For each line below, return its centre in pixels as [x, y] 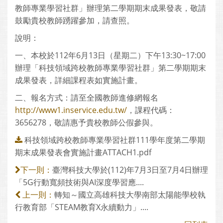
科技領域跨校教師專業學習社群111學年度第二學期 [115, 140]
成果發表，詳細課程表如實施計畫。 [79, 80]
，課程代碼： [151, 110]
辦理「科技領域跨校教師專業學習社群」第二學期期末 [111, 68]
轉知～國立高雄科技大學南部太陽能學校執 [130, 195]
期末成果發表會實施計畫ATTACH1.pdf [83, 152]
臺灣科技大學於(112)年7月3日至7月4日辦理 [130, 170]
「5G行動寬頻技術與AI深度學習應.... [79, 182]
